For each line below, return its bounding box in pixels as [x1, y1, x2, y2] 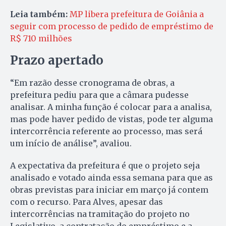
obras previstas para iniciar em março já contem [10, 185, 208, 195]
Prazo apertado [10, 52, 103, 69]
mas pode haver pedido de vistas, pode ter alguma [10, 114, 213, 125]
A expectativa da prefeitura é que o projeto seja [10, 160, 200, 171]
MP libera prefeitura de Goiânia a [70, 9, 204, 20]
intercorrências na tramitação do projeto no [10, 209, 190, 219]
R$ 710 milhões [10, 33, 72, 44]
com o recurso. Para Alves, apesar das [10, 197, 163, 207]
